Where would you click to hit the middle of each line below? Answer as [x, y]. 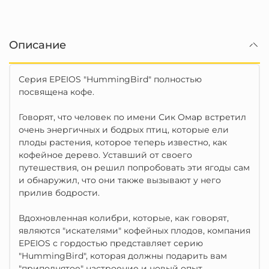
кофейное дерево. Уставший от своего [105, 155]
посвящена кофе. [56, 92]
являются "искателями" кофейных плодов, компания [134, 231]
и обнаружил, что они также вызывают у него [120, 180]
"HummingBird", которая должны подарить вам [123, 256]
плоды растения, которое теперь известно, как [123, 142]
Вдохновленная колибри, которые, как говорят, [124, 218]
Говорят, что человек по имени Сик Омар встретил [132, 117]
